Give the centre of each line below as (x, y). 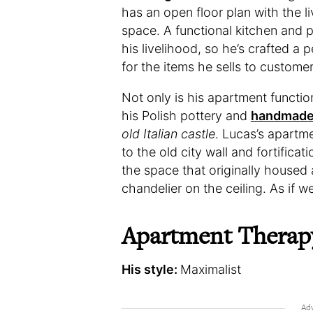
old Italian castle (168, 134)
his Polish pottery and (186, 116)
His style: (151, 269)
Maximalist (211, 269)
